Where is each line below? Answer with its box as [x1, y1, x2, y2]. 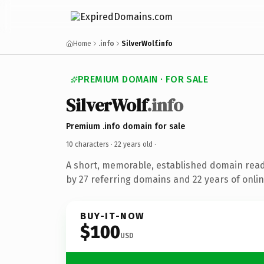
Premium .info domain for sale [66, 121, 185, 131]
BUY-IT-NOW [80, 210, 145, 222]
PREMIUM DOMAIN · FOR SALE [78, 74, 208, 85]
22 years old [114, 140, 153, 148]
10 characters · [66, 140, 114, 148]
